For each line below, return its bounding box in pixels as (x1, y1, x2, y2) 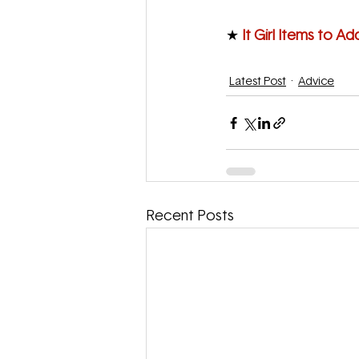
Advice (298, 76, 334, 88)
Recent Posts (146, 209, 234, 224)
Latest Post (229, 76, 286, 88)
